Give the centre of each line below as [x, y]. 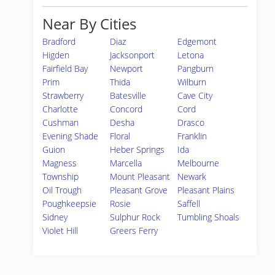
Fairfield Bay [65, 68]
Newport [127, 68]
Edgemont [197, 41]
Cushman [60, 122]
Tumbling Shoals [209, 217]
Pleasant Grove [139, 190]
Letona [191, 55]
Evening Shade [70, 136]
